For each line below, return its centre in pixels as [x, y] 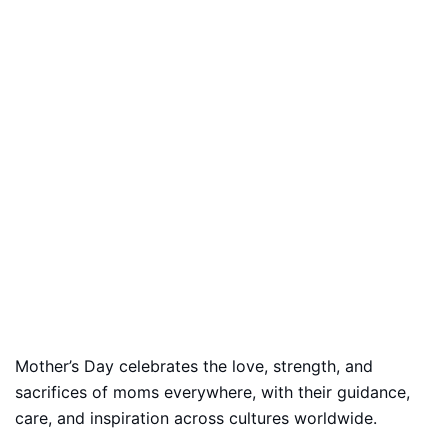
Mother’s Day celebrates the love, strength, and [194, 366]
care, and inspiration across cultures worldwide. [196, 418]
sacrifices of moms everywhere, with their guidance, [212, 392]
